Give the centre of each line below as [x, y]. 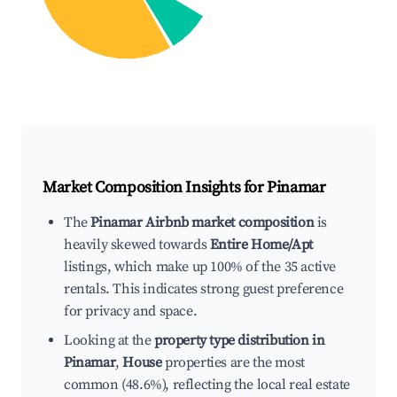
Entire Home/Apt [261, 245]
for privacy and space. [131, 311]
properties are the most [233, 363]
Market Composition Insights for [155, 188]
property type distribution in [240, 341]
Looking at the [109, 341]
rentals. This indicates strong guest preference [204, 289]
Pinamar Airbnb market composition [202, 223]
